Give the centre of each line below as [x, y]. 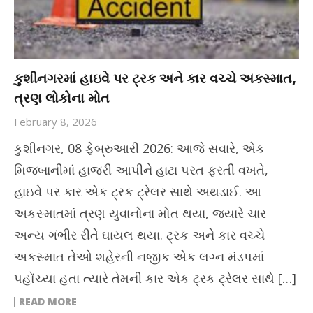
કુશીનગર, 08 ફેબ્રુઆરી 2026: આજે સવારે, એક [139, 148]
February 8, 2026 [56, 122]
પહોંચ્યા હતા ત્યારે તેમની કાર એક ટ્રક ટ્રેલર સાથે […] [155, 278]
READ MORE [48, 302]
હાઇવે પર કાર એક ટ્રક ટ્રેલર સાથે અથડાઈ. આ [138, 192]
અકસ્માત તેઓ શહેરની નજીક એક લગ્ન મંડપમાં [139, 257]
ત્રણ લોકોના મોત [62, 98]
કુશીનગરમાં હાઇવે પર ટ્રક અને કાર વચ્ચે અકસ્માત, [155, 79]
